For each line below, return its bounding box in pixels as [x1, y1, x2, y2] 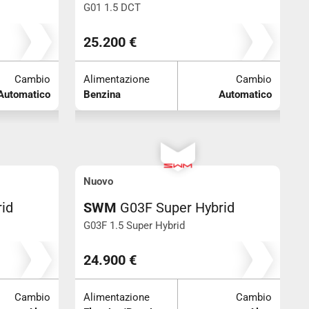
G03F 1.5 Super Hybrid [83, 219, 185, 232]
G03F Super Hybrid [120, 199, 235, 216]
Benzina [83, 88, 121, 101]
